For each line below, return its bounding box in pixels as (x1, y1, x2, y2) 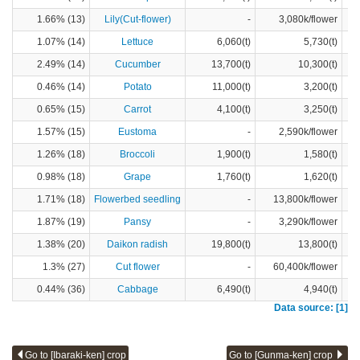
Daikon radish (107, 239, 168, 251)
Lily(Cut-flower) (104, 14, 171, 26)
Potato (123, 81, 152, 93)
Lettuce (121, 36, 153, 48)
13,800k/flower (273, 194, 337, 206)
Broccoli (120, 149, 155, 161)
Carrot (124, 104, 151, 116)
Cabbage (117, 284, 158, 296)
